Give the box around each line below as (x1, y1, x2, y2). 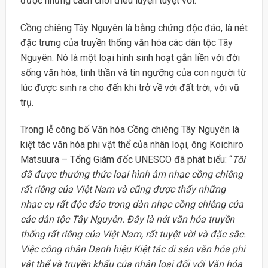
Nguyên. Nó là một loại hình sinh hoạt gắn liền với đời (20, 51, 240, 63)
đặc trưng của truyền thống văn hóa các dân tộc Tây (20, 36, 233, 48)
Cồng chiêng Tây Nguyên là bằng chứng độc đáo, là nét (20, 22, 248, 33)
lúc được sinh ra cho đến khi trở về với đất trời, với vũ (20, 81, 239, 93)
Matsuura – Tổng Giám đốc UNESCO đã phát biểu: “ (20, 154, 232, 166)
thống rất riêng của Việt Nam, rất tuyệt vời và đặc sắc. (20, 229, 246, 240)
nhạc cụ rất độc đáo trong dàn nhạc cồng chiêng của (20, 199, 243, 211)
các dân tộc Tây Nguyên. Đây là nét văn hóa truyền (20, 214, 234, 226)
